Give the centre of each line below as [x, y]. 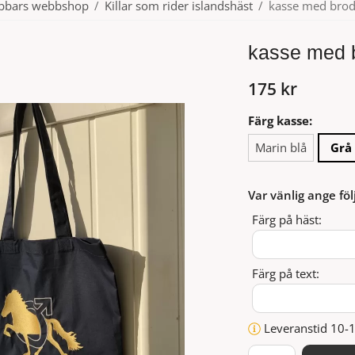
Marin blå [281, 147]
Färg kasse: [280, 120]
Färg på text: [285, 273]
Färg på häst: [286, 219]
